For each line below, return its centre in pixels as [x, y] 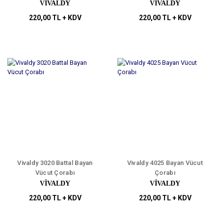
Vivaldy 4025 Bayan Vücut [165, 163]
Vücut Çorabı [55, 173]
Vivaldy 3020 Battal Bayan [55, 163]
